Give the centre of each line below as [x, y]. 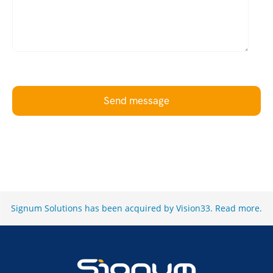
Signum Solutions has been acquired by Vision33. [113, 208]
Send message [136, 100]
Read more [237, 208]
